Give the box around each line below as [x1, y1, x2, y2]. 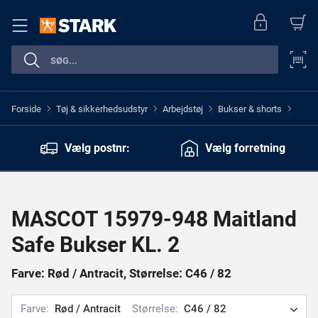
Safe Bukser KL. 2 [11, 232, 180, 257]
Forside [11, 103, 41, 114]
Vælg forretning [204, 141, 285, 155]
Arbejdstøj [163, 103, 203, 114]
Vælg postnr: [65, 141, 130, 155]
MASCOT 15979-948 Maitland [11, 207, 297, 231]
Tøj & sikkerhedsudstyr [56, 103, 148, 114]
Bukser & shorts [218, 103, 282, 114]
